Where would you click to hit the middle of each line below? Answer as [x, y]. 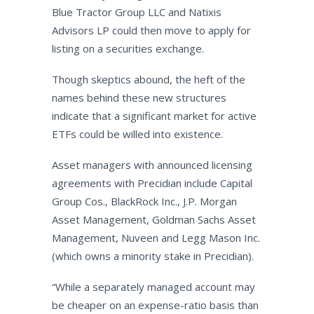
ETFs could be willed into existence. [137, 134]
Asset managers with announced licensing [152, 165]
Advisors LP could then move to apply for [151, 30]
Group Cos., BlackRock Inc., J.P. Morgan [144, 201]
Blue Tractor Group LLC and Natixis [136, 12]
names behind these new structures [139, 97]
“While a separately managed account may [153, 287]
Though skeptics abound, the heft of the [148, 79]
